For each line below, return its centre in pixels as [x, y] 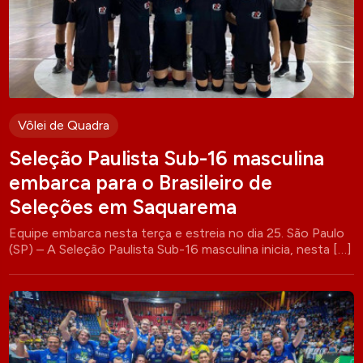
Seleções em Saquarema [123, 206]
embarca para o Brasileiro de [141, 182]
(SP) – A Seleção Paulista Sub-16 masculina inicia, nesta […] [181, 249]
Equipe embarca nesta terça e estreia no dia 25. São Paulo [177, 233]
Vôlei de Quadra [64, 125]
